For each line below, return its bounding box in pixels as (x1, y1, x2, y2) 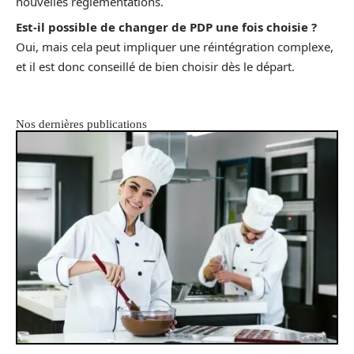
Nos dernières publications (16, 117, 147, 130)
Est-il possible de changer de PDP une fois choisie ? (16, 19, 317, 36)
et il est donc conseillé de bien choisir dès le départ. (16, 58, 295, 75)
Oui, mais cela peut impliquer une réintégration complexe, (16, 39, 333, 55)
